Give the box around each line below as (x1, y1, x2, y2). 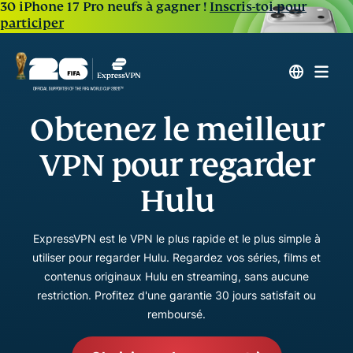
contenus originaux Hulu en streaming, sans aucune (44, 269, 309, 283)
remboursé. (147, 307, 206, 321)
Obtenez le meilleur (29, 110, 324, 149)
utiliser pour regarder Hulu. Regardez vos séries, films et (32, 251, 321, 264)
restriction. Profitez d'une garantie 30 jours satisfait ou (37, 288, 316, 302)
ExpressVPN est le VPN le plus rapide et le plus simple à (32, 232, 321, 245)
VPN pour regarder (39, 146, 314, 184)
